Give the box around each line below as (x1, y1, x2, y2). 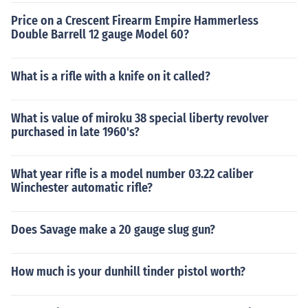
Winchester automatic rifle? (11, 180, 153, 195)
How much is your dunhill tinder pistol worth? (11, 264, 245, 279)
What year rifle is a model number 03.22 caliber (11, 166, 254, 181)
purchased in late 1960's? (11, 124, 140, 140)
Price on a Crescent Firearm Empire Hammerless (11, 13, 258, 28)
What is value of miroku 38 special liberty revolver (11, 111, 269, 126)
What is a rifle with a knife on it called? (11, 69, 210, 84)
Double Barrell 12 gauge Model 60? (11, 27, 189, 42)
